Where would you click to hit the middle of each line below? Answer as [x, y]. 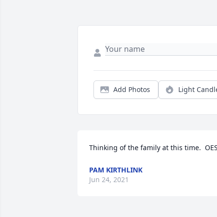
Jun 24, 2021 [109, 180]
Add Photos [132, 90]
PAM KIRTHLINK [116, 170]
